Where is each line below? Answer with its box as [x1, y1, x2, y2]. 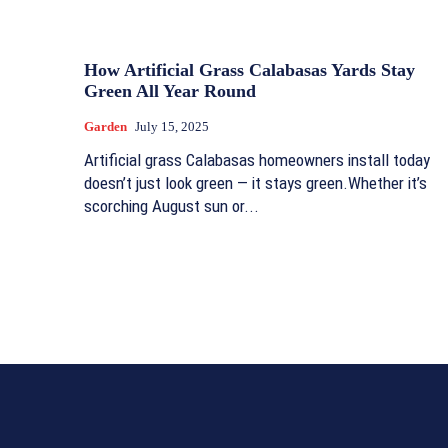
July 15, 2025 [135, 118, 209, 134]
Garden [84, 118, 127, 134]
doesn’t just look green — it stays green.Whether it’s [84, 172, 427, 193]
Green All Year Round [84, 80, 256, 101]
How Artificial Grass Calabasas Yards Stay [84, 59, 415, 80]
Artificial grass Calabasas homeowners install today [84, 149, 430, 170]
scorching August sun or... [84, 195, 259, 216]
